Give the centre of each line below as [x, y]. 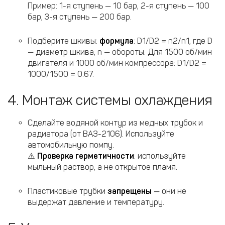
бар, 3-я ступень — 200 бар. [80, 17]
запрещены [130, 191]
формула [117, 41]
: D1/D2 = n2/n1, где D [173, 41]
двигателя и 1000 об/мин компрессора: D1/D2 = [117, 63]
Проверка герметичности [86, 156]
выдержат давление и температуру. [96, 202]
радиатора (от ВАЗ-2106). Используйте [101, 134]
